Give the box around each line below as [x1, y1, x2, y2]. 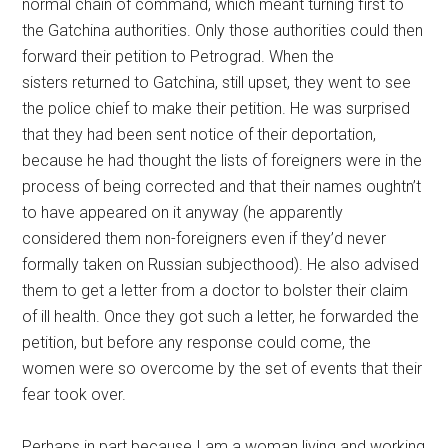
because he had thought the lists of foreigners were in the [22, 151, 423, 170]
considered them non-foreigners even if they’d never [22, 229, 387, 248]
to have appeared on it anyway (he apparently [22, 203, 344, 222]
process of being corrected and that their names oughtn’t [22, 177, 422, 196]
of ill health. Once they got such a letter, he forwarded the [22, 307, 420, 326]
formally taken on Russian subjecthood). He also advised [22, 255, 420, 274]
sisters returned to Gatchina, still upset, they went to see [22, 73, 412, 92]
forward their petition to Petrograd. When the [22, 47, 335, 66]
